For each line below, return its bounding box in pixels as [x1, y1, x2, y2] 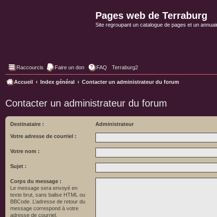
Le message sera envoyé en [10, 185, 77, 191]
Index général [40, 79, 75, 85]
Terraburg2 [110, 64, 138, 70]
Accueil [14, 79, 33, 85]
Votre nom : [10, 148, 40, 154]
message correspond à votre [10, 205, 78, 211]
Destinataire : [10, 121, 44, 127]
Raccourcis [16, 64, 44, 70]
